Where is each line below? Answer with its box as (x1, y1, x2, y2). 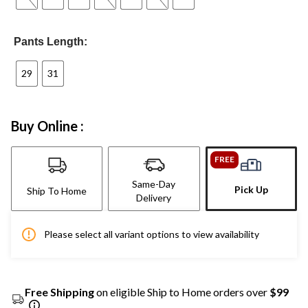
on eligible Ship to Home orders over (94, 285, 269, 298)
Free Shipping (25, 285, 94, 298)
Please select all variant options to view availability (44, 228, 259, 240)
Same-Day (132, 177, 176, 190)
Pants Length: (14, 35, 88, 47)
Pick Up (234, 183, 268, 195)
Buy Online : (11, 117, 84, 134)
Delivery (136, 191, 172, 203)
